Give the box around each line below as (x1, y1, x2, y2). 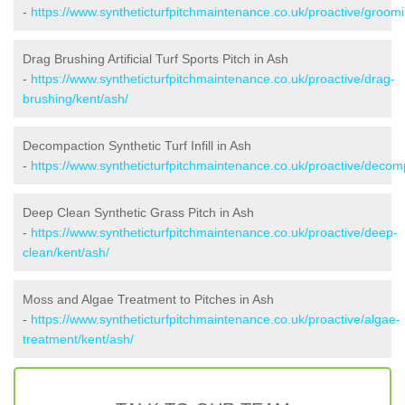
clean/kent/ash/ (23, 244, 109, 259)
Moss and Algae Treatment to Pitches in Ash (23, 291, 274, 306)
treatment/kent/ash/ (23, 331, 134, 346)
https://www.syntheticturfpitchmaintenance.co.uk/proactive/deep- (31, 224, 398, 240)
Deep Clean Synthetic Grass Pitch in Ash (23, 204, 254, 220)
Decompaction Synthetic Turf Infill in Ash (23, 137, 251, 153)
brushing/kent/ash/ (23, 90, 128, 106)
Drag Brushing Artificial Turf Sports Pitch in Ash (23, 51, 288, 66)
